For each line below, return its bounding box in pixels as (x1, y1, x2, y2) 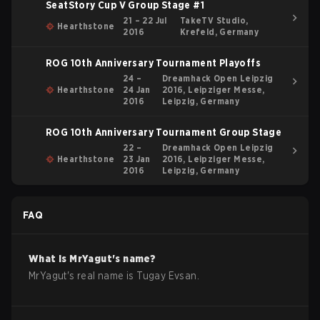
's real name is (66, 270, 137, 281)
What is (29, 253, 70, 264)
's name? (112, 253, 156, 264)
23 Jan (123, 154, 151, 164)
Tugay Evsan (136, 270, 197, 281)
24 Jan (123, 84, 151, 95)
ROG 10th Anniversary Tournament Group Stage (46, 126, 282, 138)
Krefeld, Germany (179, 26, 259, 37)
